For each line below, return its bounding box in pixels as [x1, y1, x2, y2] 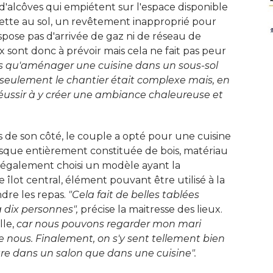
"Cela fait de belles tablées [68, 188, 199, 200]
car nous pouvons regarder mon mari [16, 218, 201, 230]
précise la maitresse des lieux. [78, 203, 222, 215]
